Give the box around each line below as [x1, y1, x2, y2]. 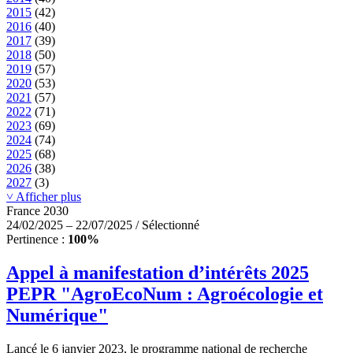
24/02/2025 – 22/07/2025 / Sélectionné [6, 218, 199, 232]
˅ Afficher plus [6, 190, 81, 204]
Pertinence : [6, 232, 68, 247]
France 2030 [6, 204, 69, 218]
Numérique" [6, 305, 108, 326]
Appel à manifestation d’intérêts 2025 [6, 262, 309, 284]
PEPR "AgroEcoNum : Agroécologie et [6, 284, 323, 305]
